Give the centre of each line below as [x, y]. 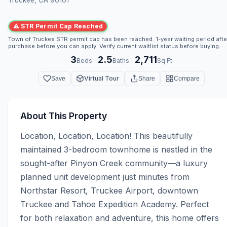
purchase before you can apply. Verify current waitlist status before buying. [114, 46]
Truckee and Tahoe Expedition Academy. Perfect [115, 204]
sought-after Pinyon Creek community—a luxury [114, 163]
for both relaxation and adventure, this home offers [120, 218]
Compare [186, 78]
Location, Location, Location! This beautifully [106, 136]
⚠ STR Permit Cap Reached [58, 26]
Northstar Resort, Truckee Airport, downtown [109, 191]
